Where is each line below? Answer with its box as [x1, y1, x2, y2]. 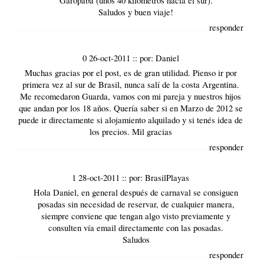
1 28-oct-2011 [72, 171, 123, 184]
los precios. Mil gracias [89, 125, 172, 137]
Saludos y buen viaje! [98, 5, 174, 18]
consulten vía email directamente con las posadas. [48, 222, 224, 234]
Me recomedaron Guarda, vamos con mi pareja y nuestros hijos [20, 90, 242, 102]
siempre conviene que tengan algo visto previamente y [41, 210, 231, 222]
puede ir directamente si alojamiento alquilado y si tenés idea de [18, 113, 243, 126]
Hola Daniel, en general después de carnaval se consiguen [34, 186, 239, 199]
